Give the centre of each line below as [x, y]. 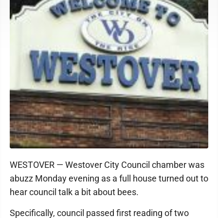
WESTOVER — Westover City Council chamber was [107, 165]
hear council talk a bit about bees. [74, 192]
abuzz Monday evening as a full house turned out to [109, 178]
